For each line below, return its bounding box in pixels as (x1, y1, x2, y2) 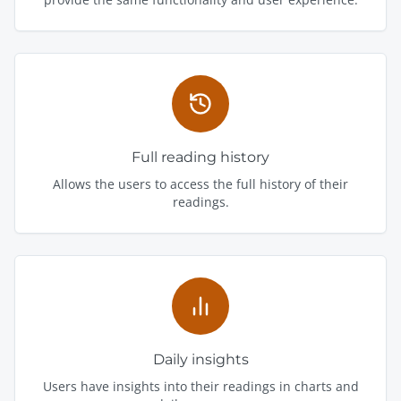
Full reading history (132, 148, 269, 166)
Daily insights (152, 350, 249, 368)
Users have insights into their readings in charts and (42, 377, 359, 395)
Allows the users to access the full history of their (53, 175, 348, 192)
